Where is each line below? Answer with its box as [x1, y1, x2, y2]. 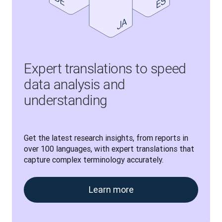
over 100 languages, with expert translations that [24, 144, 194, 154]
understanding [24, 92, 108, 109]
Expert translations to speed [24, 60, 186, 77]
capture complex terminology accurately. [24, 155, 164, 165]
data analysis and [24, 76, 125, 93]
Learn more [88, 184, 134, 196]
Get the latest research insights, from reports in [24, 133, 188, 143]
